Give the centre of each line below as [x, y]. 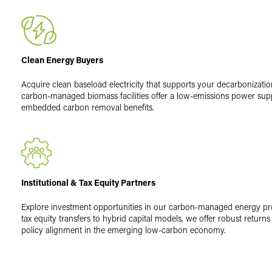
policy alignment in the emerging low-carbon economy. [124, 229]
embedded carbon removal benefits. [88, 107]
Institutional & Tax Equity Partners [89, 182]
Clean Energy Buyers [63, 59]
